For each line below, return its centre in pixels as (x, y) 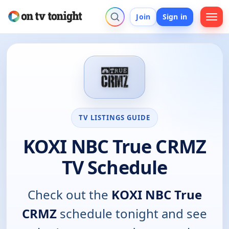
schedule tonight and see (132, 213)
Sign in (175, 16)
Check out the (69, 194)
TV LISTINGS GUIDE (114, 117)
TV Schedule (114, 167)
